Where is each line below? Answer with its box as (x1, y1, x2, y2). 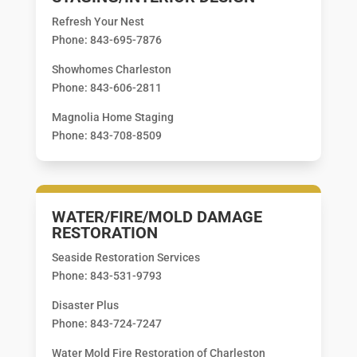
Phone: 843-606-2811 (51, 80, 162, 94)
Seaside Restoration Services (51, 250, 200, 264)
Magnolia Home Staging (51, 110, 174, 124)
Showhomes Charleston (51, 62, 171, 76)
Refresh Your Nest (51, 14, 144, 28)
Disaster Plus (51, 298, 119, 312)
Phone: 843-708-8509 (51, 128, 162, 142)
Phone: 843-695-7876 (51, 33, 162, 46)
